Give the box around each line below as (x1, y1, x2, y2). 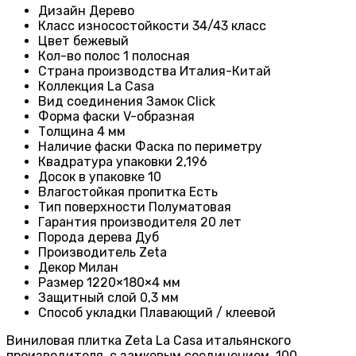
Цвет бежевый (38, 33, 129, 49)
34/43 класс (192, 18, 266, 34)
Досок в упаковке (38, 169, 148, 185)
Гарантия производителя (38, 215, 200, 230)
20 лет (200, 215, 242, 230)
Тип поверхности (38, 199, 149, 215)
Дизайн (38, 3, 89, 19)
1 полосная (123, 48, 190, 64)
